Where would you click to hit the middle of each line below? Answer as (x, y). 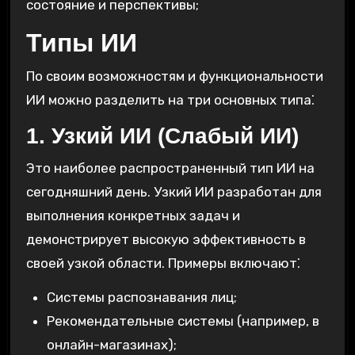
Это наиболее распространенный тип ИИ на (170, 168)
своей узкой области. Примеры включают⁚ (163, 263)
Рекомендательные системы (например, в (183, 321)
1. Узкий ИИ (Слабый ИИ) (162, 136)
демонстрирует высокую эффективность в (166, 239)
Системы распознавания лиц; (141, 297)
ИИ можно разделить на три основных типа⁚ (170, 100)
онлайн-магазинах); (111, 344)
